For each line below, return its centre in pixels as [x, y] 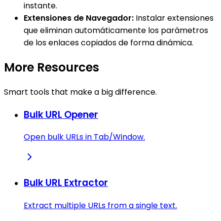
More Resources [52, 67]
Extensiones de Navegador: [79, 18]
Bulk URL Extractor [66, 183]
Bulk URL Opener [61, 114]
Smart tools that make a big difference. [80, 92]
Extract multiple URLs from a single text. [100, 205]
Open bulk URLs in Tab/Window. [84, 137]
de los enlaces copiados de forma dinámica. [109, 43]
